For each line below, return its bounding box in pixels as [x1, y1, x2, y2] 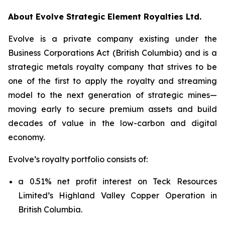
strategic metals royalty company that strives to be [8, 62, 217, 72]
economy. [8, 132, 45, 142]
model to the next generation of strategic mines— [8, 90, 217, 100]
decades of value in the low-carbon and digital [8, 118, 217, 128]
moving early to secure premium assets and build [8, 104, 217, 114]
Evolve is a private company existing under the [8, 34, 217, 44]
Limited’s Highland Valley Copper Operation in [18, 190, 217, 200]
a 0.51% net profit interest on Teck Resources [18, 176, 217, 186]
